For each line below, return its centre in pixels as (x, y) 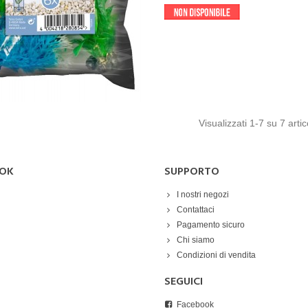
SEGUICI (184, 282)
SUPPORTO (192, 172)
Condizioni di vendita (216, 255)
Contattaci (196, 210)
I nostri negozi (203, 195)
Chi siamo (196, 240)
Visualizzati (224, 123)
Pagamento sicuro (211, 225)
